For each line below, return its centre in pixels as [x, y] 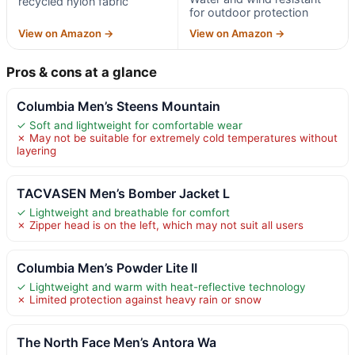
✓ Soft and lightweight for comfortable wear [130, 125]
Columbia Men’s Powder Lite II [107, 267]
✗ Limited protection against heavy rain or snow [139, 299]
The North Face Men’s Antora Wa [116, 342]
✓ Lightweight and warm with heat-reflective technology [161, 286]
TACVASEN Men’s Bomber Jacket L [123, 193]
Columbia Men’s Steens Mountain [118, 106]
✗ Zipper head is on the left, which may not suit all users [160, 225]
